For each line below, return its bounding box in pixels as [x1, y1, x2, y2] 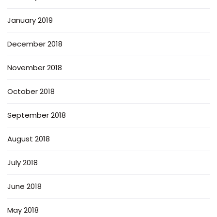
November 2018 [7, 62, 62, 73]
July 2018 [7, 157, 38, 168]
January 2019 [7, 15, 53, 25]
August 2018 [7, 133, 50, 144]
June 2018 [7, 181, 42, 191]
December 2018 [7, 38, 62, 49]
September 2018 [7, 109, 66, 120]
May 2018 [7, 204, 39, 215]
